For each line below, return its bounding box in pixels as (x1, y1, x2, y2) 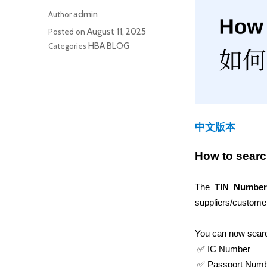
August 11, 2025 (86, 26, 146, 38)
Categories (48, 41, 88, 51)
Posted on (48, 27, 87, 37)
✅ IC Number (197, 244, 251, 254)
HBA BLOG (88, 41, 129, 52)
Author (48, 10, 73, 20)
